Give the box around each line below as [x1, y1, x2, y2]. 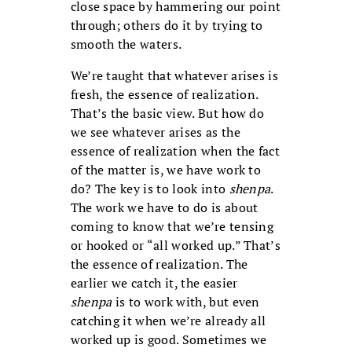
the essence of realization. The [70, 255, 248, 273]
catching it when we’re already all [70, 312, 266, 330]
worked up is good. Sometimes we [70, 331, 267, 349]
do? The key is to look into [70, 180, 229, 198]
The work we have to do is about [70, 199, 258, 217]
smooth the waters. [70, 35, 182, 53]
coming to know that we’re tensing [70, 218, 274, 236]
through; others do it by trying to [70, 16, 263, 35]
